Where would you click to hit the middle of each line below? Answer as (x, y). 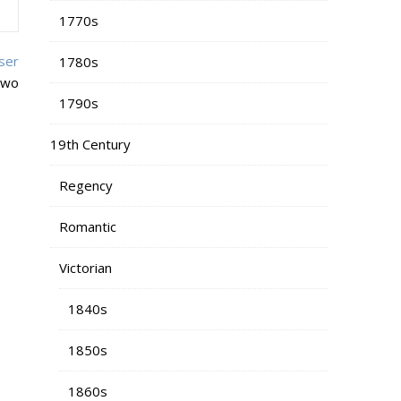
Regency (86, 185)
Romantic (88, 226)
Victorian (85, 267)
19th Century (90, 144)
